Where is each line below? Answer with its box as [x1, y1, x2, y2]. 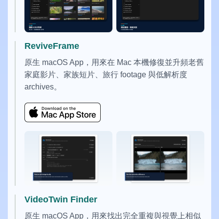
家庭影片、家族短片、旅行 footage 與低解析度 [24, 70, 188, 79]
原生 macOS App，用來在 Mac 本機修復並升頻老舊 [24, 58, 204, 66]
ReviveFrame [24, 41, 80, 51]
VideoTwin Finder [24, 195, 98, 205]
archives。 [24, 82, 62, 91]
